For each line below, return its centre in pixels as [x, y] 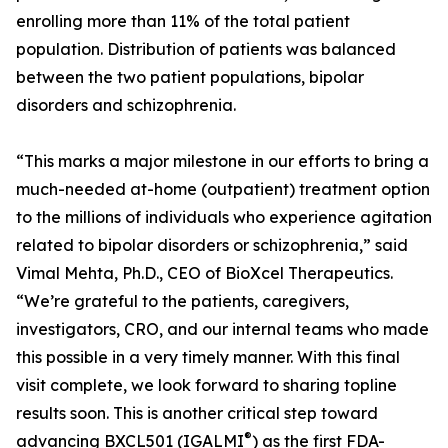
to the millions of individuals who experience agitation [224, 217]
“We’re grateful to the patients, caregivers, [182, 301]
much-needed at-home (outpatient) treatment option [223, 189]
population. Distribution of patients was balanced [206, 49]
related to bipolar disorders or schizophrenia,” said [212, 245]
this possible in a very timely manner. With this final [208, 357]
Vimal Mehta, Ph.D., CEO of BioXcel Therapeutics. [204, 273]
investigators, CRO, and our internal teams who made [222, 329]
